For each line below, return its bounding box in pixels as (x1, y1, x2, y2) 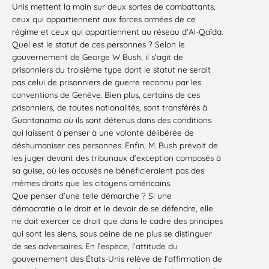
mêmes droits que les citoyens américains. (12, 178, 171, 189)
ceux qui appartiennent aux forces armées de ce (12, 14, 196, 25)
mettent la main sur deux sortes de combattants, (31, 1, 216, 12)
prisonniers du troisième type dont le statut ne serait (12, 64, 211, 75)
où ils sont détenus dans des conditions (64, 115, 211, 125)
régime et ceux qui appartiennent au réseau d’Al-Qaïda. (12, 26, 223, 37)
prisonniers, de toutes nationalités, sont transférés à (12, 102, 207, 113)
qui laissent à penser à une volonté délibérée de (12, 127, 194, 138)
